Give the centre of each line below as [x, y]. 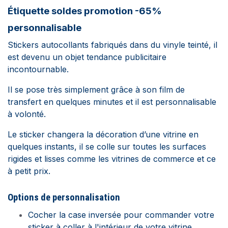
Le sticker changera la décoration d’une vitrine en [103, 134]
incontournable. [38, 69]
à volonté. [27, 114]
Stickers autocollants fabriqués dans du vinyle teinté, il [112, 45]
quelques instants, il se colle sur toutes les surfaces [107, 147]
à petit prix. [29, 171]
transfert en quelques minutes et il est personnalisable [112, 102]
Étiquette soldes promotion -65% [85, 11]
